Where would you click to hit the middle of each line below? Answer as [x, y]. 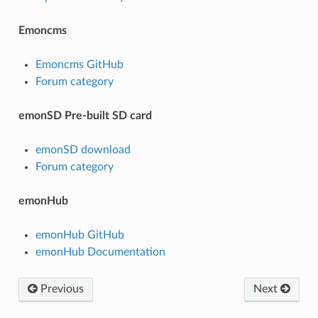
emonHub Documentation [100, 252]
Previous [60, 289]
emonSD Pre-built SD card [85, 115]
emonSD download [83, 149]
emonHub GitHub [79, 235]
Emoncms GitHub [79, 64]
